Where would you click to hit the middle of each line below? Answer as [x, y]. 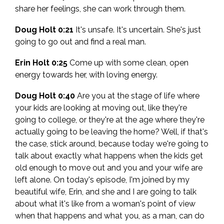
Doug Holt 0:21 [44, 30]
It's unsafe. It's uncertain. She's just [137, 30]
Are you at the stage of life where [137, 96]
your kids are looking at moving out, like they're [101, 108]
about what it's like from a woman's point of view [105, 204]
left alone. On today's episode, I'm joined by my [102, 180]
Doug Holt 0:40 [45, 96]
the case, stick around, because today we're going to [112, 144]
